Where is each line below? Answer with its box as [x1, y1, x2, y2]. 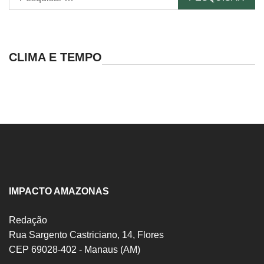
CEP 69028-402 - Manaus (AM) [9, 245, 140, 255]
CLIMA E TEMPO [9, 51, 102, 64]
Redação [9, 215, 47, 226]
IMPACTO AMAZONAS [9, 186, 109, 197]
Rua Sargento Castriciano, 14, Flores [9, 230, 164, 240]
